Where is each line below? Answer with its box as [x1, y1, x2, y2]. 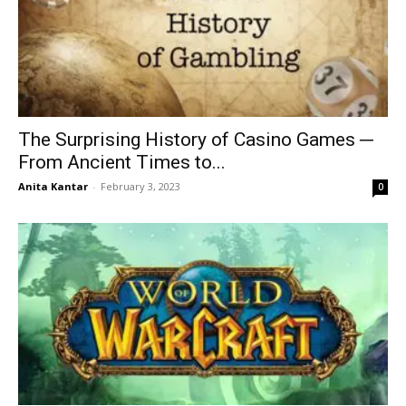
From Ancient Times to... [18, 150, 226, 173]
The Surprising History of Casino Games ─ [18, 128, 373, 150]
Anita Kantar [18, 179, 88, 193]
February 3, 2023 [101, 179, 180, 193]
